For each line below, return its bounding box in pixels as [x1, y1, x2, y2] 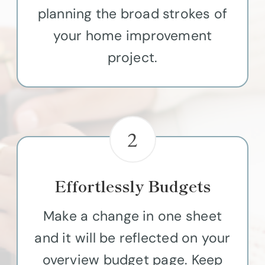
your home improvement [53, 26, 212, 44]
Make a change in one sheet [43, 206, 222, 225]
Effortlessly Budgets [54, 174, 211, 196]
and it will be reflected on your [34, 228, 231, 247]
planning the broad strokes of [37, 4, 228, 22]
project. [107, 48, 158, 66]
